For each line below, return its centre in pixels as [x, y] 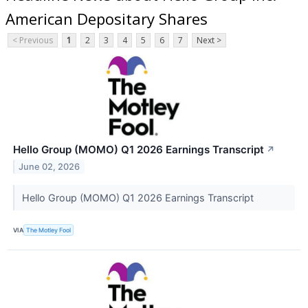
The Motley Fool [49, 230]
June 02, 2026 [49, 167]
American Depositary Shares [107, 18]
